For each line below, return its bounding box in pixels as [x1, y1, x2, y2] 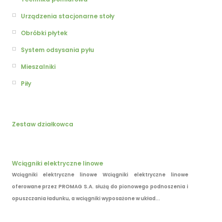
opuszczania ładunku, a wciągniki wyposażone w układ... [11, 195, 160, 203]
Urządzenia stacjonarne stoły [21, 11, 114, 20]
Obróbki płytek [21, 28, 67, 37]
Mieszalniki [21, 62, 55, 71]
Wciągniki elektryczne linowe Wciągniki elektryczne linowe [11, 171, 188, 179]
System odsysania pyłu [21, 45, 94, 54]
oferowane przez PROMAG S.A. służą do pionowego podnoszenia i [11, 183, 188, 191]
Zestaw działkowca [11, 120, 73, 129]
